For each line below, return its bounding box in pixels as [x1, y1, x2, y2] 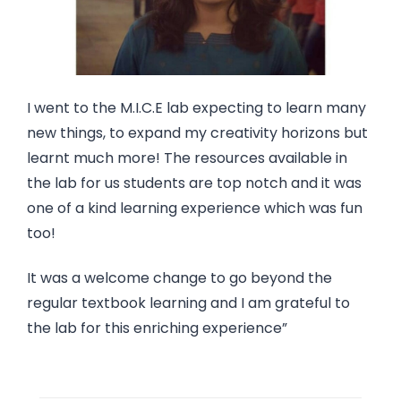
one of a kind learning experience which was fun [27, 197, 363, 218]
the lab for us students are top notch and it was [27, 172, 362, 193]
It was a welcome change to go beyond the [27, 268, 332, 289]
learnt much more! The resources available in [27, 147, 347, 168]
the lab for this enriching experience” [27, 318, 287, 339]
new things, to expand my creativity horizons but [27, 122, 368, 143]
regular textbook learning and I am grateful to [27, 293, 350, 314]
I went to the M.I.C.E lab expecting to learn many [27, 97, 366, 118]
